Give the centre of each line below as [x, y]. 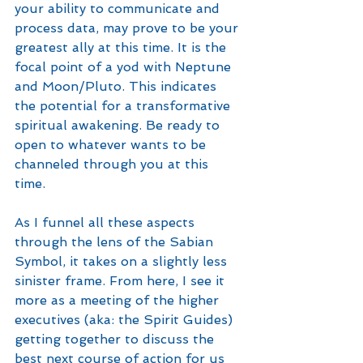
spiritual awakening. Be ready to [119, 125]
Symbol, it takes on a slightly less [123, 261]
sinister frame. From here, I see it [122, 281]
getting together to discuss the [116, 339]
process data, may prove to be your [128, 28]
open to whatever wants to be [112, 145]
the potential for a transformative [124, 106]
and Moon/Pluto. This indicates [117, 86]
